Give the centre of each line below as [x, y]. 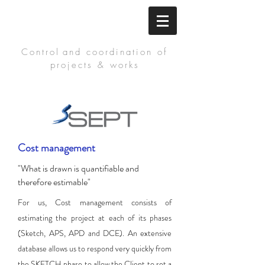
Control [41, 52]
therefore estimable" [54, 182]
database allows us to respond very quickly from [95, 248]
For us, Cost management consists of [95, 202]
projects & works [95, 65]
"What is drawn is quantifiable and [78, 168]
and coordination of [115, 52]
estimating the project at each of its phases [95, 218]
